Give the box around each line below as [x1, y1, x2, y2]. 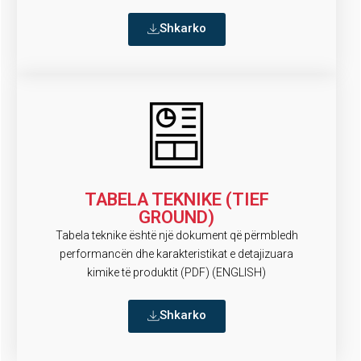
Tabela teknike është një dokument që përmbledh [55, 228, 298, 242]
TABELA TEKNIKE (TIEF [84, 189, 269, 210]
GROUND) [139, 206, 214, 227]
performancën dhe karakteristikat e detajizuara [60, 247, 293, 260]
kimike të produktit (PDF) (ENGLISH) [87, 265, 266, 279]
